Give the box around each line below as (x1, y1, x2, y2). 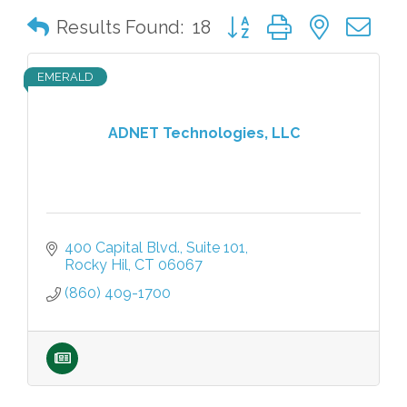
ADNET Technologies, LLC (107, 124, 300, 142)
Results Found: (56, 16, 184, 38)
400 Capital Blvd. (65, 239, 180, 256)
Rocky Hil (65, 256, 128, 273)
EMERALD (37, 70, 94, 84)
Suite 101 (186, 239, 245, 256)
